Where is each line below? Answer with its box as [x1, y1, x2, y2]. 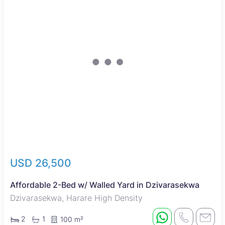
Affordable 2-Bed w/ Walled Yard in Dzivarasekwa [10, 180, 199, 190]
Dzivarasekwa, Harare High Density [10, 193, 143, 203]
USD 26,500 [10, 157, 71, 170]
